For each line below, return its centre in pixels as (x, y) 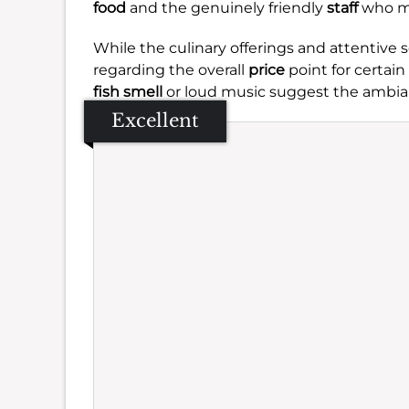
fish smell (128, 92)
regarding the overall (171, 70)
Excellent (155, 121)
